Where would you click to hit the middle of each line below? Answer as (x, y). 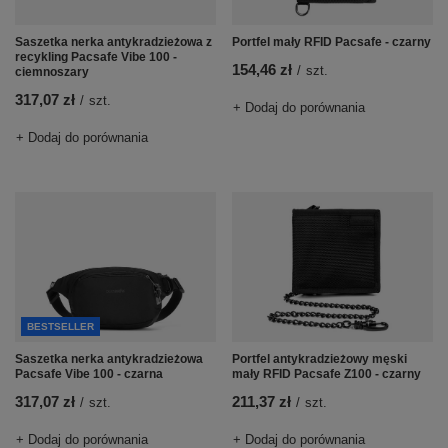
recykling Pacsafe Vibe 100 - (96, 57)
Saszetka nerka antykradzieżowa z (113, 42)
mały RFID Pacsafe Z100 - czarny (326, 374)
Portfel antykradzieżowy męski (319, 359)
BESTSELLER (60, 327)
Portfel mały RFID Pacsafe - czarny (331, 42)
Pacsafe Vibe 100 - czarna (89, 374)
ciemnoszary (52, 72)
